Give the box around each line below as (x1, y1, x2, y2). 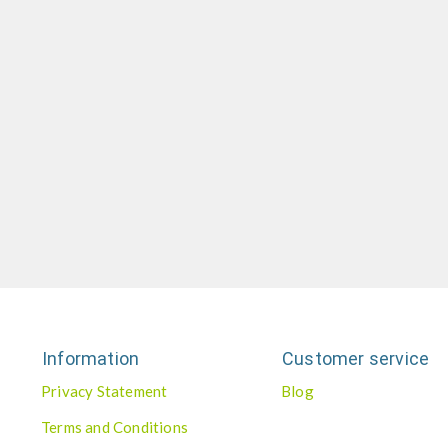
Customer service (282, 348, 430, 369)
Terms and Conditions (41, 418, 188, 436)
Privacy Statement (41, 382, 168, 400)
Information (42, 348, 140, 369)
